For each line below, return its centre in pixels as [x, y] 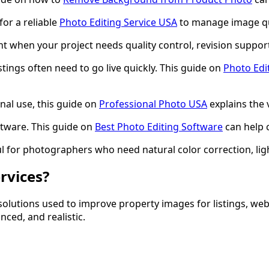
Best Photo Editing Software [159, 126]
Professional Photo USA [153, 104]
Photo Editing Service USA [118, 22]
